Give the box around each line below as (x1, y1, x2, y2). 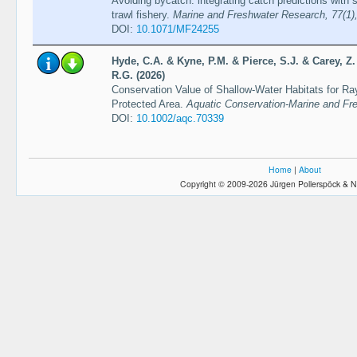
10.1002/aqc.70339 (135, 112, 224, 124)
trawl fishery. (111, 9, 173, 22)
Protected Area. (111, 97, 186, 110)
